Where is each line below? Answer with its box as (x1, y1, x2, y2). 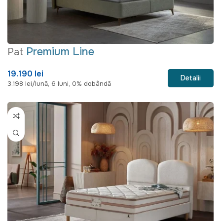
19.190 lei (7, 69, 43, 79)
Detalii (181, 74, 201, 83)
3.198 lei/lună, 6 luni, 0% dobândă (7, 79, 111, 88)
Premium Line (26, 44, 94, 59)
